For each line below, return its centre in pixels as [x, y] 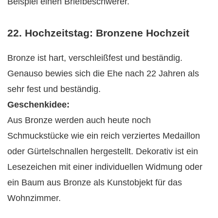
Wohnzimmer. [34, 198]
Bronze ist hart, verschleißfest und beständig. [95, 58]
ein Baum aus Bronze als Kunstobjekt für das [95, 183]
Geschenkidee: [38, 105]
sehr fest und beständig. [54, 89]
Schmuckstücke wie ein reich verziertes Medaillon [104, 136]
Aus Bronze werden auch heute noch [79, 120]
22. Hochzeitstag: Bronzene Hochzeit [98, 33]
